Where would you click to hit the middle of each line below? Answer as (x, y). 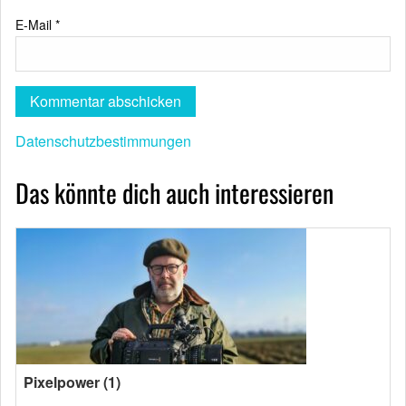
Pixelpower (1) (72, 382)
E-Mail (35, 24)
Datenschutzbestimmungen (103, 141)
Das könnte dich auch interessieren (174, 193)
